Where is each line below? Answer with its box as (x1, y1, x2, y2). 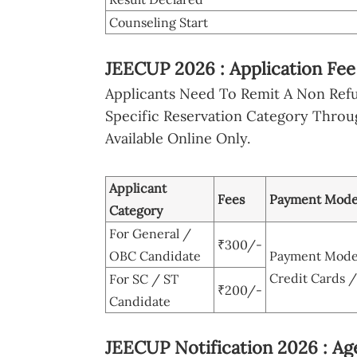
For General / (109, 225, 191, 241)
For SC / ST (109, 270, 178, 287)
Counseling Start (109, 14, 208, 30)
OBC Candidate (109, 247, 201, 264)
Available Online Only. (105, 128, 250, 147)
